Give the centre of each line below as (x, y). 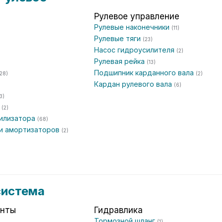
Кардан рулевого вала (134, 84)
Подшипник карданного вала (145, 73)
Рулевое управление (137, 16)
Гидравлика (118, 210)
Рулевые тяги (118, 38)
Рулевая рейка (120, 61)
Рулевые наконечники (133, 27)
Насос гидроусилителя (135, 50)
